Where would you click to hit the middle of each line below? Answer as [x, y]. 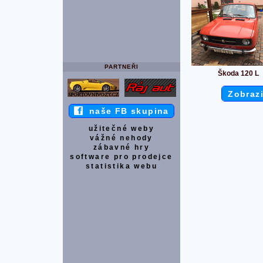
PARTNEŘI [122, 66]
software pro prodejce [122, 157]
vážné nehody [122, 138]
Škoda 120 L [238, 74]
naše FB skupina [126, 111]
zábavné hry [122, 148]
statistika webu [122, 166]
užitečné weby [122, 129]
